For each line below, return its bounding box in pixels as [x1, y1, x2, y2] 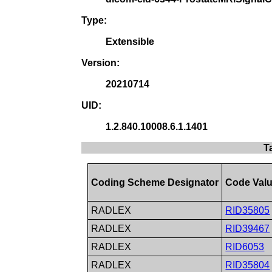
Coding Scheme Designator [91, 177, 219, 188]
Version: [81, 57, 120, 68]
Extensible [106, 36, 155, 47]
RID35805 [225, 205, 270, 216]
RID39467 [225, 223, 270, 234]
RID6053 [225, 241, 265, 252]
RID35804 [225, 259, 270, 270]
